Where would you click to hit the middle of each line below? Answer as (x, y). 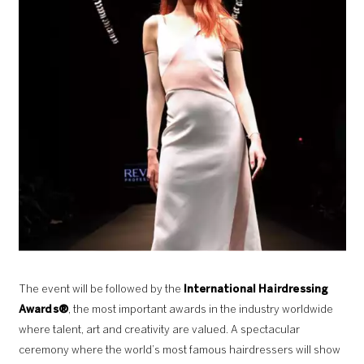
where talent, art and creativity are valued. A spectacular (159, 330)
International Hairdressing (256, 289)
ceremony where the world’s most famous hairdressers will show (179, 350)
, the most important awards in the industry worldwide (200, 310)
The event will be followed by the (101, 289)
